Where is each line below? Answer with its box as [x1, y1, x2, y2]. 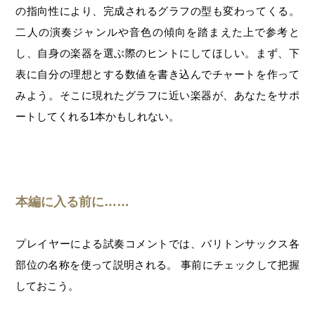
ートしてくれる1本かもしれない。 [15, 110, 180, 123]
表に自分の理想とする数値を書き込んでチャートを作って [15, 68, 300, 81]
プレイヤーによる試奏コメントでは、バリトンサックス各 [15, 238, 300, 250]
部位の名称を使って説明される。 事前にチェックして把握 [15, 259, 300, 271]
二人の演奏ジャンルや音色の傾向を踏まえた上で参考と [15, 26, 300, 39]
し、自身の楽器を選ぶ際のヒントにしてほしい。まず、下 [15, 47, 300, 60]
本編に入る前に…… [15, 195, 130, 210]
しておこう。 [15, 280, 79, 292]
